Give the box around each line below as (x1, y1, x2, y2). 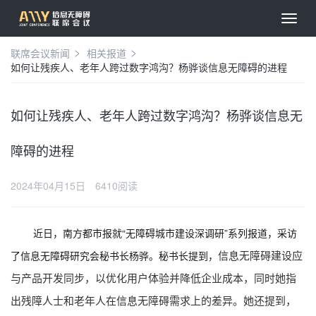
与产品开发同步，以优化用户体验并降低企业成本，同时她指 (11, 270, 296, 285)
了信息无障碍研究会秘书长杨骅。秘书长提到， (11, 248, 218, 262)
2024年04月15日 (11, 178, 88, 193)
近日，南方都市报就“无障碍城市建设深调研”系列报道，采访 (33, 226, 297, 240)
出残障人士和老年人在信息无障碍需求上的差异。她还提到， (11, 293, 296, 308)
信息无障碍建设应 (218, 248, 303, 262)
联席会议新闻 (11, 46, 70, 60)
